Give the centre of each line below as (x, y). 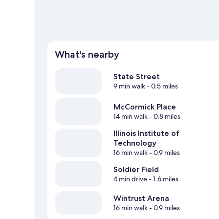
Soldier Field (136, 170)
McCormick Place (145, 107)
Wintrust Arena (141, 198)
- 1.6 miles (163, 179)
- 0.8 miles (164, 117)
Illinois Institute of (146, 133)
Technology (135, 143)
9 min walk (129, 86)
